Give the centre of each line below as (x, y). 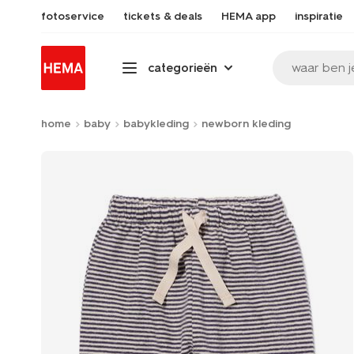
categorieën (183, 68)
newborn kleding (246, 124)
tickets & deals (163, 16)
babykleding (156, 124)
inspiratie (319, 16)
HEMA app (249, 16)
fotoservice (73, 16)
